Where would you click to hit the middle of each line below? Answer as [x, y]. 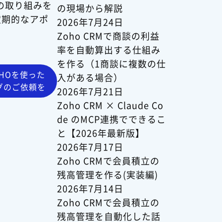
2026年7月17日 [90, 146]
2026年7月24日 [90, 22]
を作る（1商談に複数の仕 [111, 63]
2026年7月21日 [90, 91]
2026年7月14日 [90, 188]
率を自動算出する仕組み [109, 49]
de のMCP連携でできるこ [111, 119]
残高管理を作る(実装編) [107, 174]
